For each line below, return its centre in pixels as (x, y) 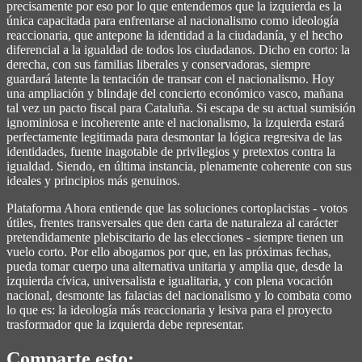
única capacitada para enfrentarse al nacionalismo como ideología (173, 20)
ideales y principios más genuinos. (93, 180)
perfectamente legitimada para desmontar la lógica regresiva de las (174, 137)
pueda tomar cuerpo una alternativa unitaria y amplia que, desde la (175, 266)
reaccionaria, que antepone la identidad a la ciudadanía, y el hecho (175, 35)
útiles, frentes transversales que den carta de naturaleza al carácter (172, 222)
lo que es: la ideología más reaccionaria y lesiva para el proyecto (169, 309)
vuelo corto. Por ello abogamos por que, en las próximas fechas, (169, 251)
